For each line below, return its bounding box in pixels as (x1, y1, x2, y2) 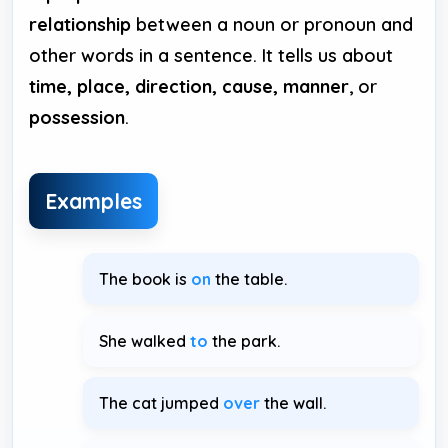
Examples (45, 187, 142, 214)
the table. (211, 268, 287, 289)
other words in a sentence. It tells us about (29, 44, 393, 67)
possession (29, 106, 125, 129)
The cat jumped (99, 392, 223, 413)
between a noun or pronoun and (131, 13, 413, 36)
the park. (208, 330, 280, 351)
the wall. (260, 392, 326, 413)
